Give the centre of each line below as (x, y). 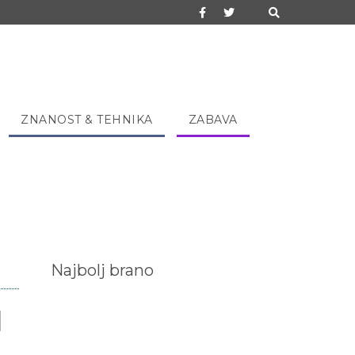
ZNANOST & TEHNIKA (87, 120)
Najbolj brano (102, 271)
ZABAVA (213, 120)
